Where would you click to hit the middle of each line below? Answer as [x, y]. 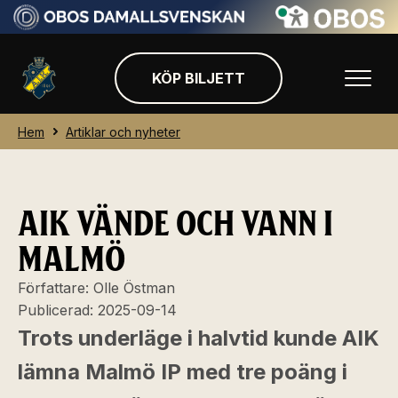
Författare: [56, 288]
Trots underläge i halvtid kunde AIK [199, 338]
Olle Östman [134, 288]
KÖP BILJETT [198, 78]
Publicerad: [58, 310]
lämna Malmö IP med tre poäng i [183, 372]
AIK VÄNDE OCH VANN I [175, 224]
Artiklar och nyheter [123, 131]
